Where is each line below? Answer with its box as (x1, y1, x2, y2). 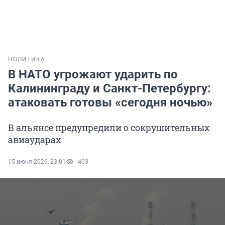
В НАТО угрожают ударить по (8, 67, 178, 82)
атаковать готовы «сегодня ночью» (8, 95, 212, 110)
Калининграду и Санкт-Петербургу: (8, 81, 211, 96)
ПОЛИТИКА (8, 56, 45, 63)
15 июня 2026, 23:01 (8, 158, 66, 166)
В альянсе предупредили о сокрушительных (8, 122, 210, 134)
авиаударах (8, 134, 61, 146)
